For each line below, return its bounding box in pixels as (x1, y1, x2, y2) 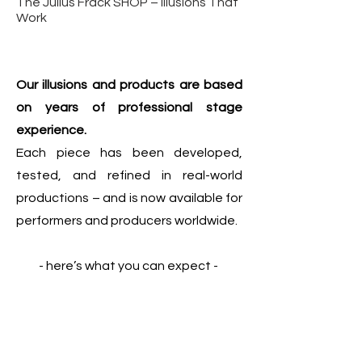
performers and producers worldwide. (16, 214, 238, 227)
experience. (16, 124, 86, 137)
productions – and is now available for (16, 192, 242, 204)
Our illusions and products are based (16, 78, 242, 91)
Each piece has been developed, (16, 146, 242, 159)
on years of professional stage (16, 101, 242, 114)
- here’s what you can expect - (38, 259, 221, 272)
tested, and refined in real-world (16, 169, 242, 182)
